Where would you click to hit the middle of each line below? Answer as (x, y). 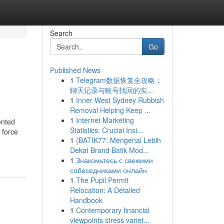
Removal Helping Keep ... (110, 110)
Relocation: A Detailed (105, 190)
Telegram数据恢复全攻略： (119, 80)
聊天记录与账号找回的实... (111, 90)
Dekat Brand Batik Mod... (109, 150)
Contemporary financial (112, 210)
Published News (75, 70)
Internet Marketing (105, 120)
